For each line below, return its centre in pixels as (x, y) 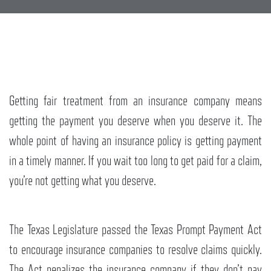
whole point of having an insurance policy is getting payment (135, 141)
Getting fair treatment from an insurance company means (135, 101)
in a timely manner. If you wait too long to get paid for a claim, (135, 161)
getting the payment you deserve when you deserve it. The (135, 121)
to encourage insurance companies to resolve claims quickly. (135, 250)
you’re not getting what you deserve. (83, 181)
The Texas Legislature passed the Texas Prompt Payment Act (135, 230)
